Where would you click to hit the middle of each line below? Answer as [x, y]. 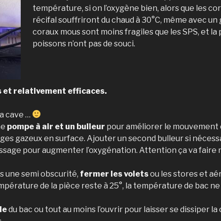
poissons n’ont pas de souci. [84, 43]
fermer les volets [114, 174]
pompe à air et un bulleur [56, 126]
